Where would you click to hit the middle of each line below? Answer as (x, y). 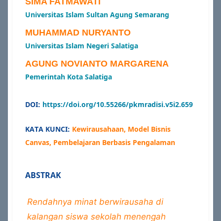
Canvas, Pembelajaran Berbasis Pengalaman (100, 142)
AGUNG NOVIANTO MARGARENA (97, 63)
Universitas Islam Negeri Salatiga (81, 45)
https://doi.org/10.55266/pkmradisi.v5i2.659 (117, 104)
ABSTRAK (43, 175)
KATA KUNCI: (48, 129)
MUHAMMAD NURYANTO (78, 32)
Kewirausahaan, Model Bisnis (121, 129)
